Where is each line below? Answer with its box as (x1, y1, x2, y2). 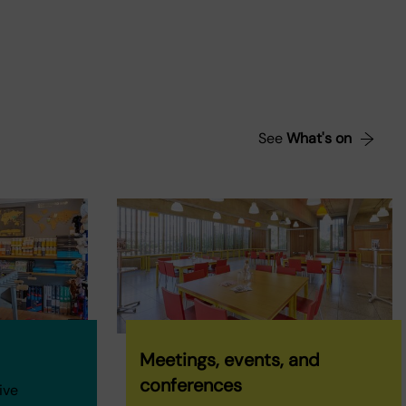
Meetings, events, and (139, 348, 320, 372)
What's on (283, 129, 352, 148)
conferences (139, 373, 242, 398)
